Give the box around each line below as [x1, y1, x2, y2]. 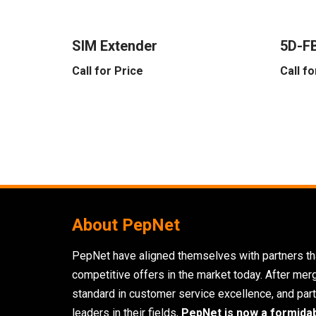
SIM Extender [72, 37, 157, 54]
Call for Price [72, 63, 143, 78]
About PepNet [72, 215, 180, 235]
